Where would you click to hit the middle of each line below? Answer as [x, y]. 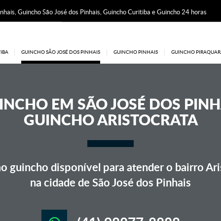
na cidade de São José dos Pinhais [110, 182]
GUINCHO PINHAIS [136, 52]
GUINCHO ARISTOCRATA [110, 119]
